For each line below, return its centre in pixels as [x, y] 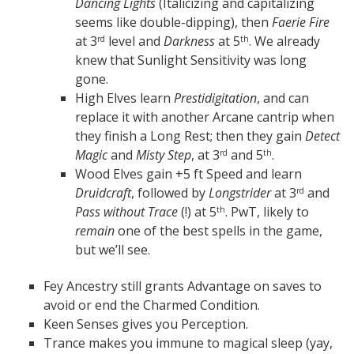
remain [95, 231]
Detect [322, 136]
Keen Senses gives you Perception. [146, 324]
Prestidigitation [215, 98]
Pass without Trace [126, 212]
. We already [284, 41]
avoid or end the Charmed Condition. [152, 305]
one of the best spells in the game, [218, 231]
